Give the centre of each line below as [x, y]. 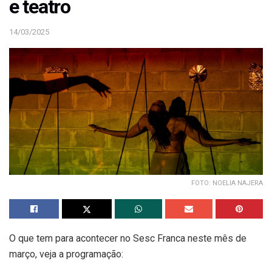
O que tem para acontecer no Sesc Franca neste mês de [128, 238]
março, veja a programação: [66, 254]
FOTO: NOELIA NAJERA [227, 183]
